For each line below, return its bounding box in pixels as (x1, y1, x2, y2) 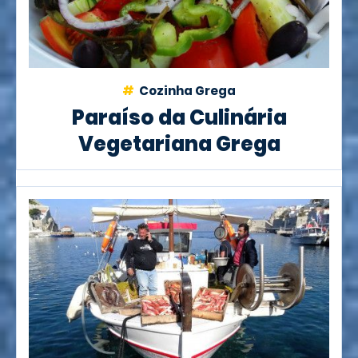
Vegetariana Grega (78, 129, 280, 159)
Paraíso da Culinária (71, 103, 287, 133)
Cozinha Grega (137, 82, 236, 100)
